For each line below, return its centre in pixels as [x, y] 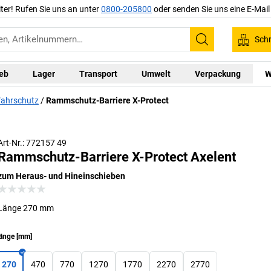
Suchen [221, 47]
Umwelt [156, 73]
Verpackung [217, 73]
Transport [98, 73]
